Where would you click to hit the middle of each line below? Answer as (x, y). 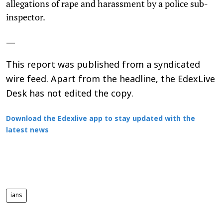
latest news (27, 130)
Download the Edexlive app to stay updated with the (101, 119)
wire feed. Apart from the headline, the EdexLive (111, 80)
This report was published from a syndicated (103, 65)
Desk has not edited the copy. (70, 94)
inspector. (26, 17)
